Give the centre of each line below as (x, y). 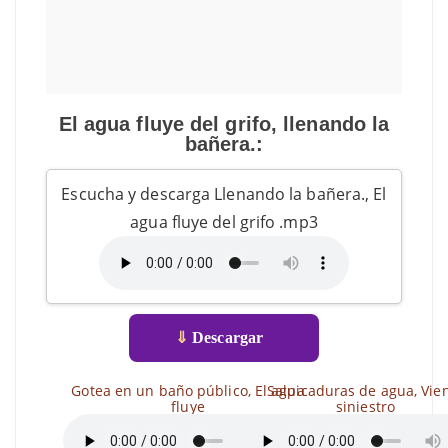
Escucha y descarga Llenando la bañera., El (224, 194)
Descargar (226, 337)
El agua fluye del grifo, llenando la (224, 124)
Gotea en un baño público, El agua (188, 390)
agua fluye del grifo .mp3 (224, 222)
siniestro (365, 406)
